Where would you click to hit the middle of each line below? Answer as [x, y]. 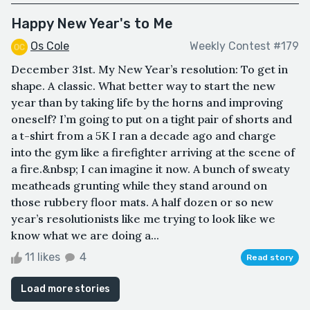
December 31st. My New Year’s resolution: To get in [149, 69]
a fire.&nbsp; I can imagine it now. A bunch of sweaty [151, 168]
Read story [270, 257]
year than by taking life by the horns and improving [147, 102]
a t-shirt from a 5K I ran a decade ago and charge [144, 135]
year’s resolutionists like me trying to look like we [143, 218]
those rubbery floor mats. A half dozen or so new [142, 202]
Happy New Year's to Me [92, 23]
